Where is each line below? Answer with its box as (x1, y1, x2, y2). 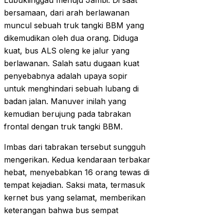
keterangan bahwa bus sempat (4, 205, 118, 216)
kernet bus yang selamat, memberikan (4, 193, 145, 203)
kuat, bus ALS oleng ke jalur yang (4, 46, 129, 56)
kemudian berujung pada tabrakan (4, 109, 131, 119)
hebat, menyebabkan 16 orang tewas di (4, 167, 149, 178)
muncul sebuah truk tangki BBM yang (4, 20, 144, 31)
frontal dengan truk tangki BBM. (4, 122, 123, 132)
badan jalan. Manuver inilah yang (4, 96, 126, 107)
